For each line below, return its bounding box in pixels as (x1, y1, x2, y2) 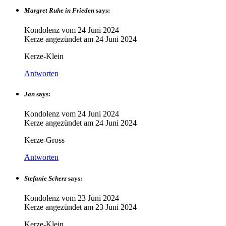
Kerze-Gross (24, 136, 65, 145)
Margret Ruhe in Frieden (24, 6, 94, 14)
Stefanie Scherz (24, 174, 67, 182)
